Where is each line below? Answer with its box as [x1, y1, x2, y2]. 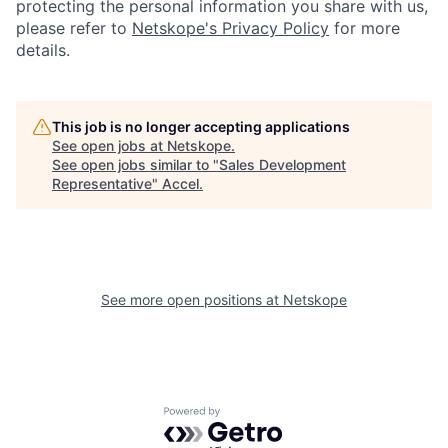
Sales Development [219, 156, 346, 174]
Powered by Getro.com [163, 406, 339, 427]
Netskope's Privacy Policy [132, 18, 329, 39]
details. [16, 40, 70, 61]
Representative [52, 175, 152, 193]
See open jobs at [52, 137, 167, 155]
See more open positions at [101, 291, 283, 309]
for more [329, 18, 400, 39]
